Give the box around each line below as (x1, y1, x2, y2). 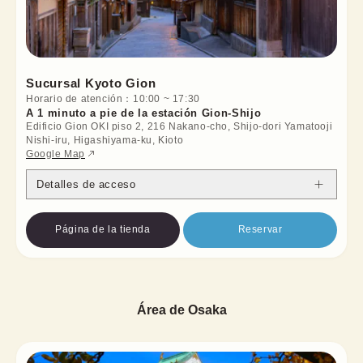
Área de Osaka (136, 302, 227, 317)
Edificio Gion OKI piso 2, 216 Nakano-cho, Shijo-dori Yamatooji (26, 120, 333, 132)
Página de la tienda (55, 224, 151, 236)
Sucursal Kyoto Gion (26, 75, 156, 90)
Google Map (26, 147, 85, 160)
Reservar (237, 224, 283, 236)
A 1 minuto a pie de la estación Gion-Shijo (26, 106, 262, 119)
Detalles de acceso (36, 177, 136, 190)
